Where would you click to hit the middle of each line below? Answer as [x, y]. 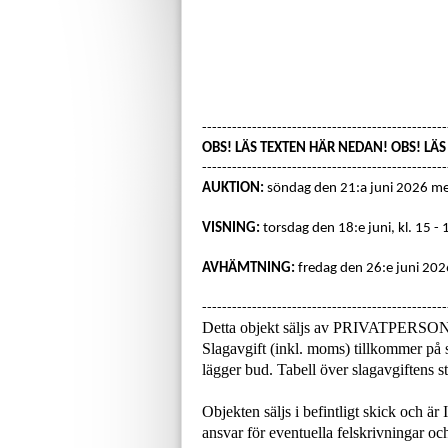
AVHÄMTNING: [248, 268]
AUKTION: [233, 188]
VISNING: [232, 228]
